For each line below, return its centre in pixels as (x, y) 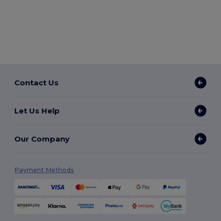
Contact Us (37, 82)
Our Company (42, 139)
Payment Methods (44, 170)
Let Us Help (37, 110)
